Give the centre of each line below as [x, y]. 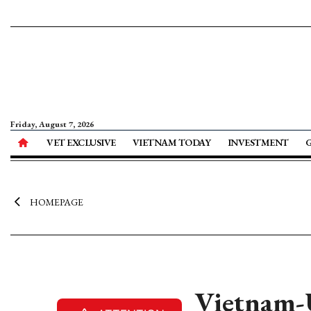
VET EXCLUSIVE [81, 142]
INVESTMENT [258, 142]
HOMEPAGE [56, 202]
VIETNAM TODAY [171, 142]
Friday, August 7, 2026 [52, 124]
